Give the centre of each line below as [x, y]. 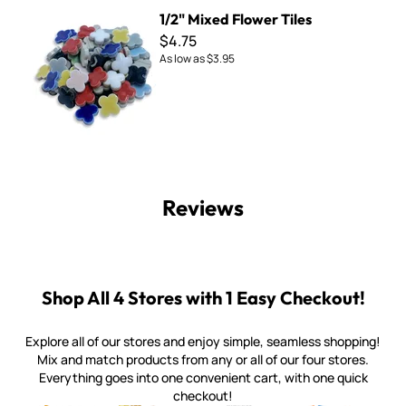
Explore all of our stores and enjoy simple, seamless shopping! [203, 341]
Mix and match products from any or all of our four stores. [203, 359]
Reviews [203, 208]
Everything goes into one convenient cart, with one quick [203, 377]
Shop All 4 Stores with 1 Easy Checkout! [203, 298]
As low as [182, 58]
